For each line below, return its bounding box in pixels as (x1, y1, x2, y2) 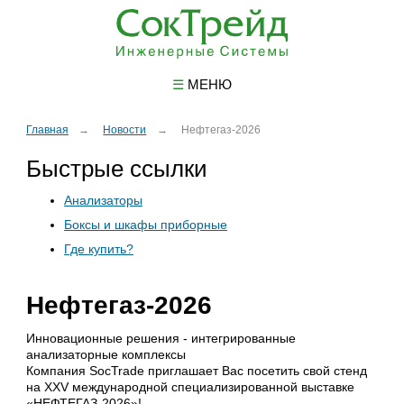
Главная (25, 123, 69, 136)
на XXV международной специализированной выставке (25, 379, 354, 394)
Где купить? (63, 241, 133, 256)
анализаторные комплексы (25, 346, 186, 362)
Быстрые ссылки (25, 154, 207, 182)
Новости (103, 123, 147, 136)
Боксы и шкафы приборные (63, 216, 227, 232)
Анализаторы (63, 192, 142, 207)
